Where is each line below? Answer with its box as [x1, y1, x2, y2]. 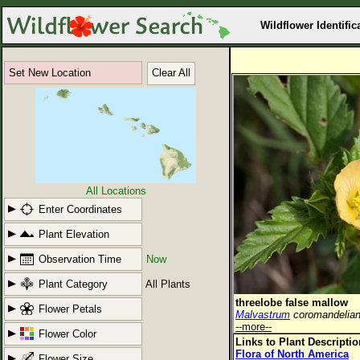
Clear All [152, 67, 190, 79]
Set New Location [9, 67, 91, 79]
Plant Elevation [39, 228, 109, 240]
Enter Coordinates [39, 203, 122, 215]
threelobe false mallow [235, 297, 348, 309]
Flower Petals [39, 303, 102, 315]
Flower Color [39, 328, 96, 340]
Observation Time [39, 253, 121, 265]
